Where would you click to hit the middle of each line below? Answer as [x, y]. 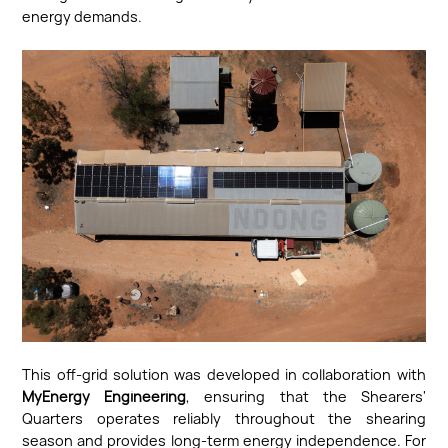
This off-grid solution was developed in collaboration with [224, 375]
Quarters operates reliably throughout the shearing [224, 419]
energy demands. [82, 16]
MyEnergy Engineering [104, 397]
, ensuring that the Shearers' [306, 397]
